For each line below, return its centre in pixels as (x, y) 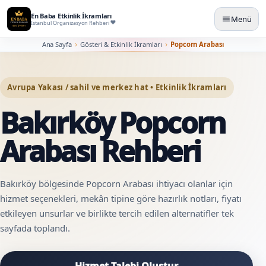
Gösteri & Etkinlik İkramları (121, 44)
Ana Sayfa (57, 44)
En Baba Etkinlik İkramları (71, 16)
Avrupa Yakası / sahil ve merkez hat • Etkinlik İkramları (117, 87)
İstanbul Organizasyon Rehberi (70, 23)
